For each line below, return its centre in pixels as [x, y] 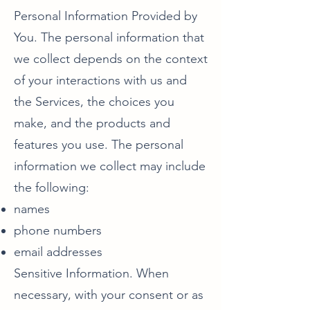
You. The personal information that [109, 37]
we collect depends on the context [111, 59]
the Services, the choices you [94, 102]
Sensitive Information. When [91, 273]
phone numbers [58, 230]
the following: [52, 188]
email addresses [58, 252]
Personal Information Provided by [106, 16]
